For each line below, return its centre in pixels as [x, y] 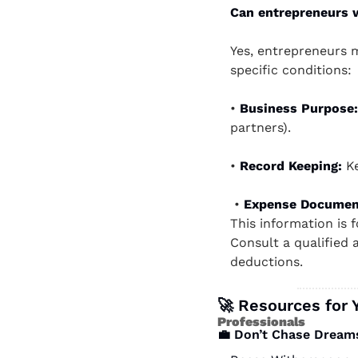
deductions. [268, 262]
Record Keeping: [293, 166]
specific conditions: [291, 70]
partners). [267, 127]
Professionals [263, 322]
